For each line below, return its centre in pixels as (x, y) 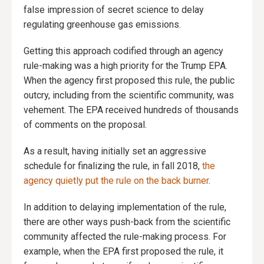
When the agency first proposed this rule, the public (129, 81)
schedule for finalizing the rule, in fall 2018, (113, 166)
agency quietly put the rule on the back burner (116, 181)
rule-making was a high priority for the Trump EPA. (126, 66)
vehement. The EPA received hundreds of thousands (131, 110)
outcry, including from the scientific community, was (129, 95)
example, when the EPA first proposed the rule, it (123, 252)
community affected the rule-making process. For (125, 237)
